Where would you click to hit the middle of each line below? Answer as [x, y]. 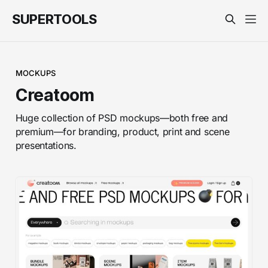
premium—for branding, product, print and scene [122, 131]
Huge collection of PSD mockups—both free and [122, 118]
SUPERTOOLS [54, 19]
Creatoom [55, 95]
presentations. [46, 145]
